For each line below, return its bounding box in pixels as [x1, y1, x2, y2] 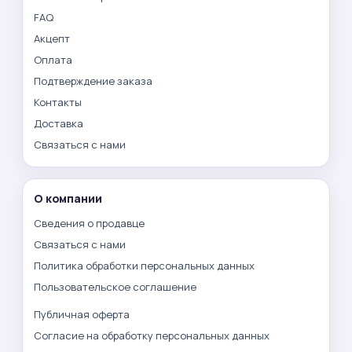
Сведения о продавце [34, 216, 145, 231]
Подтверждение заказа [34, 74, 152, 89]
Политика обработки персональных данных [34, 258, 255, 273]
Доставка [34, 116, 83, 131]
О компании [34, 191, 102, 207]
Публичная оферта [34, 307, 130, 322]
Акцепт [34, 31, 70, 46]
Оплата [34, 53, 72, 68]
